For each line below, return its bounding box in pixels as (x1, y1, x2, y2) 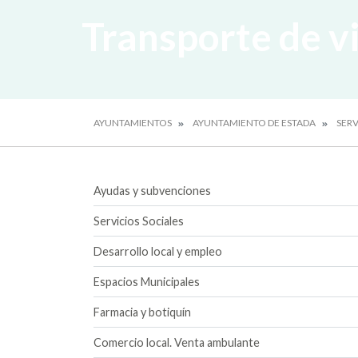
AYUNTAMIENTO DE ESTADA (193, 117, 316, 129)
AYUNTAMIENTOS (93, 117, 172, 129)
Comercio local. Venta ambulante (93, 336, 260, 349)
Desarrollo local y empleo (93, 245, 222, 258)
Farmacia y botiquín (93, 305, 191, 319)
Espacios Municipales (93, 275, 200, 288)
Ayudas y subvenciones (93, 184, 211, 197)
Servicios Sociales (93, 214, 184, 228)
